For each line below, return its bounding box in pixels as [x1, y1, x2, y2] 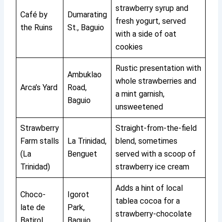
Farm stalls [20, 136, 59, 146]
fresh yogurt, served [115, 16, 186, 26]
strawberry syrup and [115, 3, 189, 13]
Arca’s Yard [20, 83, 58, 93]
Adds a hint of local [115, 183, 183, 193]
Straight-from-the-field [115, 123, 197, 133]
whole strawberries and [115, 76, 197, 86]
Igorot [67, 190, 90, 200]
